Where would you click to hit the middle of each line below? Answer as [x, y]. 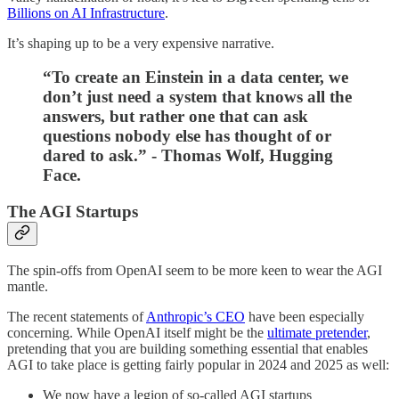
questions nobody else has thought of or [187, 136]
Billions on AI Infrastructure [86, 12]
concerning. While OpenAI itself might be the [137, 332]
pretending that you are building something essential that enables [187, 348]
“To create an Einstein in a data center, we [195, 77]
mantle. [28, 286]
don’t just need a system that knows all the [197, 97]
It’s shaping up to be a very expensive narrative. [141, 43]
